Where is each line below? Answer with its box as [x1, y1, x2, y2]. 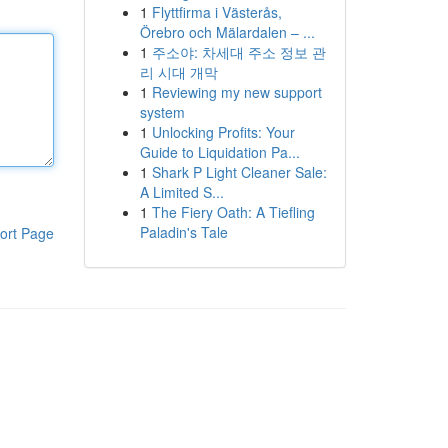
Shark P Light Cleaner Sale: [151, 162, 327, 182]
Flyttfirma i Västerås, [151, 2, 282, 22]
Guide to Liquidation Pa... [139, 142, 300, 162]
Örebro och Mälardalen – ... [139, 22, 315, 42]
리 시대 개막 [139, 62, 218, 82]
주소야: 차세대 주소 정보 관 [151, 42, 326, 62]
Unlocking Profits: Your [151, 122, 295, 142]
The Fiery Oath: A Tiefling [151, 202, 315, 222]
